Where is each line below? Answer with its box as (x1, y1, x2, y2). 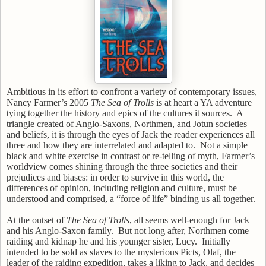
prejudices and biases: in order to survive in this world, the (7, 172, 224, 182)
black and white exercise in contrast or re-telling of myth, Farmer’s (7, 150, 255, 161)
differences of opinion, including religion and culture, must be (7, 182, 237, 193)
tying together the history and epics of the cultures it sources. (7, 107, 232, 118)
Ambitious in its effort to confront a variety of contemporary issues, (7, 86, 257, 97)
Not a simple (200, 140, 248, 150)
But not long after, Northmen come (118, 225, 249, 236)
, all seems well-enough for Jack (129, 214, 249, 225)
